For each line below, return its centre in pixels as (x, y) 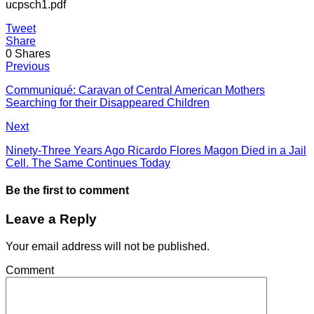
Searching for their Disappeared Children (108, 102)
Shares (33, 53)
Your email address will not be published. (108, 247)
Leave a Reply (51, 219)
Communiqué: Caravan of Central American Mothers (135, 90)
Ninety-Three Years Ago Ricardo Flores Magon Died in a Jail (156, 150)
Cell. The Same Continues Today (88, 163)
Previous (28, 66)
